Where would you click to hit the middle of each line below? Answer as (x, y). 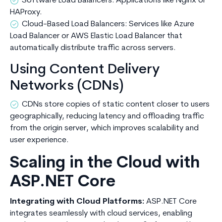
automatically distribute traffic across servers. (93, 48)
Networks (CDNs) (67, 86)
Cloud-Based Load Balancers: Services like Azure (108, 25)
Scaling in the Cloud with (105, 164)
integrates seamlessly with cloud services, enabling (101, 214)
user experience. (39, 140)
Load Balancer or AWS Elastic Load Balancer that (96, 36)
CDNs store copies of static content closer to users (116, 105)
